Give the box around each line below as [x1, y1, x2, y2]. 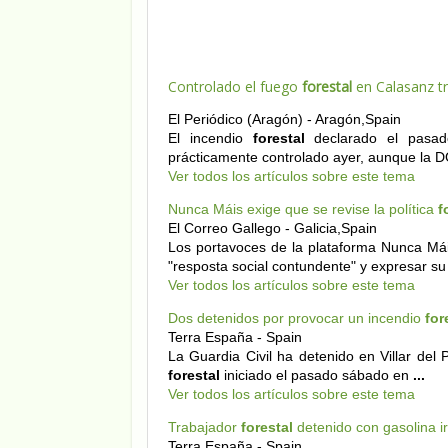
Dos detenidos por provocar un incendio [168, 309, 425, 326]
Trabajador [168, 418, 241, 435]
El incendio [168, 130, 253, 147]
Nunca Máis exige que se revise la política [168, 200, 438, 217]
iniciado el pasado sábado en [220, 366, 413, 383]
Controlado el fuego [168, 77, 302, 97]
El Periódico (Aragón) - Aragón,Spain [168, 111, 401, 128]
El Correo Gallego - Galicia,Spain [168, 219, 377, 236]
